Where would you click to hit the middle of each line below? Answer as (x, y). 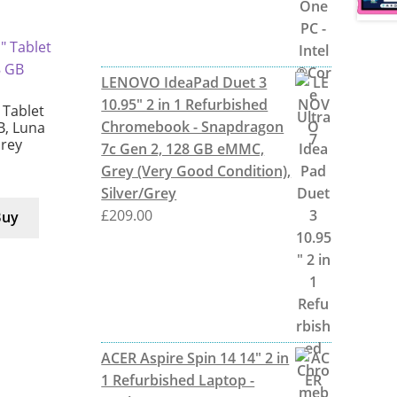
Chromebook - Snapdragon (193, 126)
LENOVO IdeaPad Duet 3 (184, 82)
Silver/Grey (139, 193)
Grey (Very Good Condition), (196, 171)
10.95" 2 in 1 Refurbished (185, 104)
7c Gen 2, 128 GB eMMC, (183, 148)
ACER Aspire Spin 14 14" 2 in (195, 358)
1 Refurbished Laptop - (178, 380)
